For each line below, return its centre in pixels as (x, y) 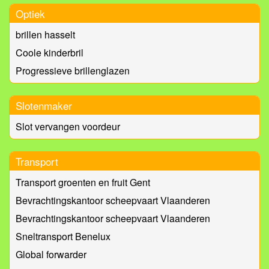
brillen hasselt (45, 35)
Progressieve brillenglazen (73, 71)
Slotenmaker (44, 106)
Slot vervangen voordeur (68, 127)
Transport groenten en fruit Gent (83, 183)
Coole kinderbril (50, 53)
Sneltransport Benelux (63, 237)
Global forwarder (51, 255)
